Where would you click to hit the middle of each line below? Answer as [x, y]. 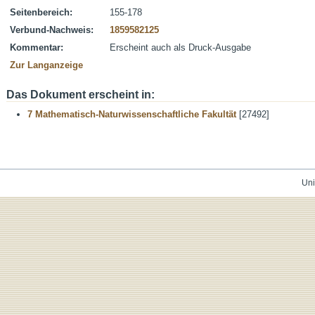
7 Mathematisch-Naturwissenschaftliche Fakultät [132, 114]
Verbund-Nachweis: [52, 30]
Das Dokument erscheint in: [81, 95]
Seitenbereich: [41, 12]
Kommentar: [37, 47]
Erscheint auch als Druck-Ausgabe [180, 47]
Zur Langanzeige [46, 65]
